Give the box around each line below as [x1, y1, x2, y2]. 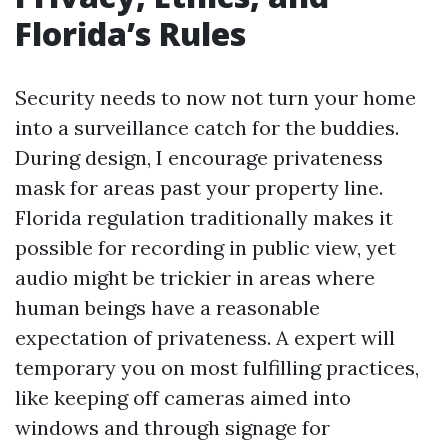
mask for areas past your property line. [15, 175, 383, 200]
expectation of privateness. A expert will [15, 325, 395, 350]
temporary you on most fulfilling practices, [15, 355, 419, 380]
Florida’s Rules [15, 12, 246, 55]
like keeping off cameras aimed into [15, 385, 351, 410]
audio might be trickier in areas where [15, 265, 375, 290]
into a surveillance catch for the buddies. [15, 115, 399, 140]
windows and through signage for [15, 415, 330, 440]
